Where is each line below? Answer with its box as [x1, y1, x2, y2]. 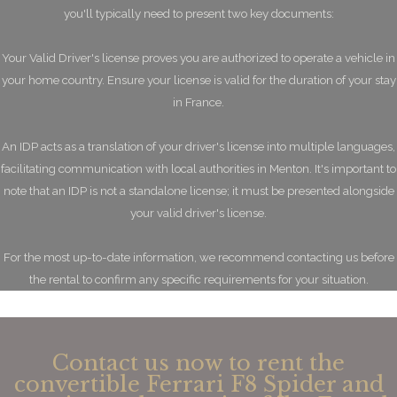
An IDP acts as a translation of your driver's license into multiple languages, [2, 139, 395, 153]
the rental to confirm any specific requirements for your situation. [28, 272, 369, 286]
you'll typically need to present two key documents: [63, 6, 334, 20]
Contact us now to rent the [52, 350, 345, 376]
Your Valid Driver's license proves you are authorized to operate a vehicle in [2, 51, 395, 65]
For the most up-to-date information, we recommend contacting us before [3, 250, 394, 264]
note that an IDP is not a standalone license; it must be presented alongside [3, 183, 394, 198]
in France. [173, 95, 224, 109]
